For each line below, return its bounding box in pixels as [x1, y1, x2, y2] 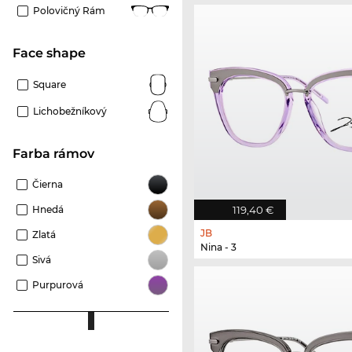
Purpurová [32, 278, 83, 291]
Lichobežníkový [33, 104, 107, 117]
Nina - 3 [200, 240, 236, 253]
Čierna [32, 178, 63, 190]
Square [33, 78, 66, 90]
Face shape [20, 45, 86, 60]
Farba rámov [20, 145, 94, 161]
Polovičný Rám [33, 4, 105, 16]
